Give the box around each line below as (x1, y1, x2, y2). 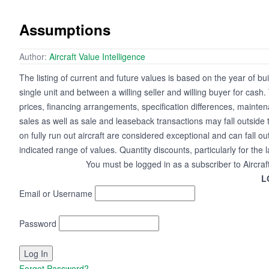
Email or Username (19, 187, 92, 200)
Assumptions (19, 19, 110, 40)
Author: (19, 50, 49, 63)
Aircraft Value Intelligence (49, 50, 145, 63)
